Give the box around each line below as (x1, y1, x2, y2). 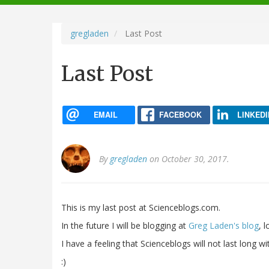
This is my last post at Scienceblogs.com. (61, 202, 220, 214)
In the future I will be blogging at (61, 220, 189, 232)
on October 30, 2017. (147, 153, 229, 165)
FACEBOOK (159, 109, 202, 120)
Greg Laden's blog (189, 220, 259, 232)
